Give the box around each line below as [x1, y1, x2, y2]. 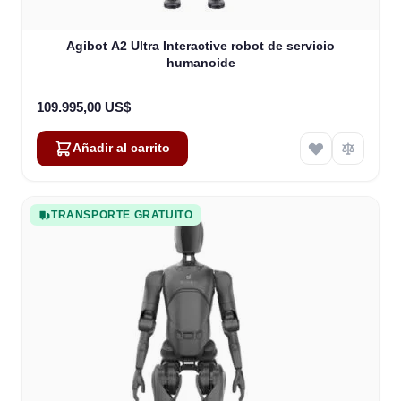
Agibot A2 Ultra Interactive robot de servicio [66, 38, 335, 53]
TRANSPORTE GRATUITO [51, 209, 193, 221]
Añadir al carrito [73, 141, 170, 155]
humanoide [166, 55, 235, 70]
